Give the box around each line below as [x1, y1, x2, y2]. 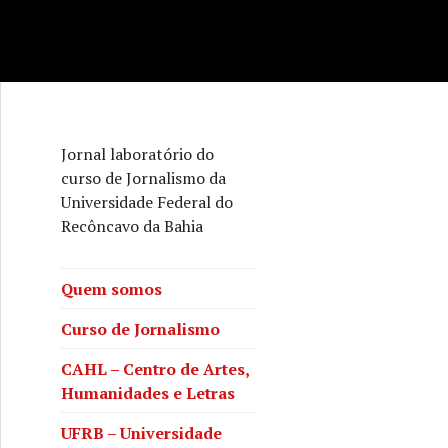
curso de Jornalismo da [61, 167, 226, 189]
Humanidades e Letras [61, 381, 235, 404]
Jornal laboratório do [61, 143, 214, 165]
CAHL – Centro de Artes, [61, 357, 249, 380]
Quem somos [61, 277, 162, 300]
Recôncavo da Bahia [61, 215, 203, 237]
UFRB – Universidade [61, 421, 222, 444]
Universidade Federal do [61, 191, 233, 213]
